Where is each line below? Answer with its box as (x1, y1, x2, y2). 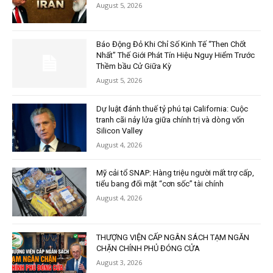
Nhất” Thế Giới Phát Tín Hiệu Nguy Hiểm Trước (96, 51, 255, 60)
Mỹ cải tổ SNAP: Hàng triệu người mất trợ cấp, (96, 168, 255, 178)
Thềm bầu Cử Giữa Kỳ (96, 62, 172, 71)
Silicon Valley (96, 126, 143, 135)
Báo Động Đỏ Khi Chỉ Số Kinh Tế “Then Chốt (96, 40, 247, 49)
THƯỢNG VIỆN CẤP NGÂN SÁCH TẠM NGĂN (96, 232, 250, 242)
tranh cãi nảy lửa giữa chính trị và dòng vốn (96, 115, 245, 124)
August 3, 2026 (96, 257, 143, 267)
